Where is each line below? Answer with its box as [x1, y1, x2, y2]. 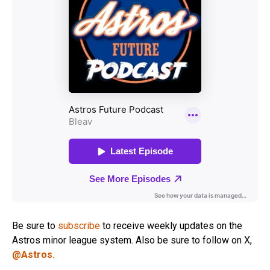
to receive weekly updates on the [100, 219, 242, 231]
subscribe [58, 219, 100, 231]
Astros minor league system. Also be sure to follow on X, [12, 234, 252, 246]
